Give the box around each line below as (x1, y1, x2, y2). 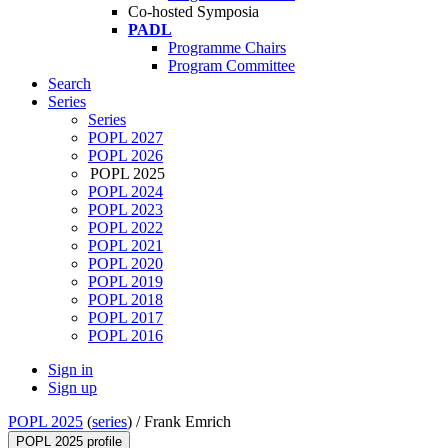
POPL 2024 (88, 183, 163, 201)
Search (48, 75, 91, 93)
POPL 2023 (88, 201, 163, 219)
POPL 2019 (88, 273, 163, 291)
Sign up (48, 379, 97, 397)
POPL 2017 (88, 309, 163, 327)
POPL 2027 (88, 129, 163, 147)
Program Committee (168, 57, 295, 75)
